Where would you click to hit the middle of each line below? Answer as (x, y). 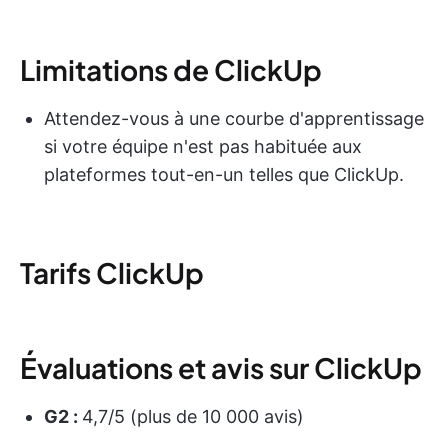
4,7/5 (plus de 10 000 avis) (193, 417)
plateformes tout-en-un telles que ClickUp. (224, 175)
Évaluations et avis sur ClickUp (221, 368)
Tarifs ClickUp (112, 273)
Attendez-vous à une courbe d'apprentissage (234, 119)
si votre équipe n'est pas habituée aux (203, 147)
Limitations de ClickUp (171, 70)
